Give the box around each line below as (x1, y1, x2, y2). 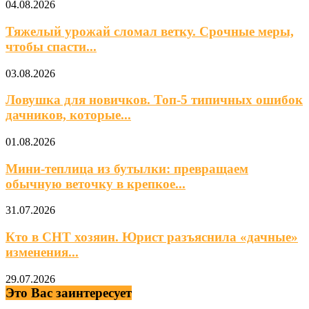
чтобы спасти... (6, 39, 97, 54)
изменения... (6, 245, 79, 260)
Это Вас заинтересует (6, 285, 132, 300)
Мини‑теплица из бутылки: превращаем (6, 161, 248, 176)
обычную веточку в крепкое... (6, 176, 186, 191)
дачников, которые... (6, 108, 131, 123)
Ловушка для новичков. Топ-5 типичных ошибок (6, 92, 303, 108)
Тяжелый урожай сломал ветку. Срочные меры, (6, 23, 294, 39)
